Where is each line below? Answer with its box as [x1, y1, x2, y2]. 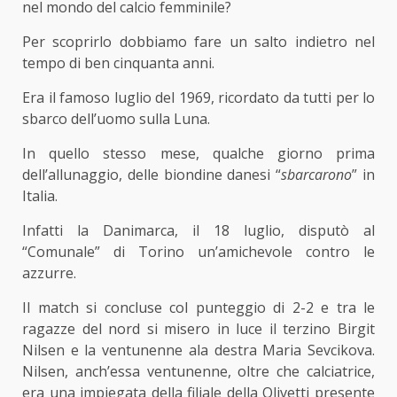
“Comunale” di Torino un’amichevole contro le [22, 241, 375, 261]
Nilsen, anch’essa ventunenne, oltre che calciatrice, [22, 361, 375, 381]
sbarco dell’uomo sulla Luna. [22, 108, 210, 128]
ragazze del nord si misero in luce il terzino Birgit [22, 318, 375, 339]
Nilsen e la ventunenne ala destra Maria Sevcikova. [22, 339, 375, 360]
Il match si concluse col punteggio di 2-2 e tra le [22, 297, 375, 317]
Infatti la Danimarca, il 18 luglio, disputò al [22, 220, 375, 240]
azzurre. [22, 262, 76, 283]
